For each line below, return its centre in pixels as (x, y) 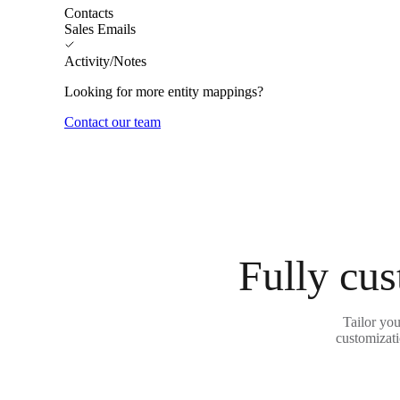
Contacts (89, 12)
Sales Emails (100, 29)
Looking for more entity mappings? (164, 91)
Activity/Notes (105, 61)
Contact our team (112, 121)
